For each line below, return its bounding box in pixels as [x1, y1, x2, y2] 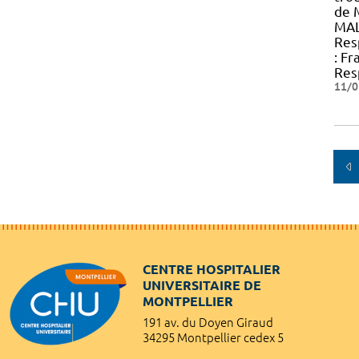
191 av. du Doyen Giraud [143, 315, 273, 329]
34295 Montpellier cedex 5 [143, 330, 284, 345]
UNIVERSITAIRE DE [143, 277, 261, 292]
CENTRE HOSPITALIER [143, 261, 280, 276]
